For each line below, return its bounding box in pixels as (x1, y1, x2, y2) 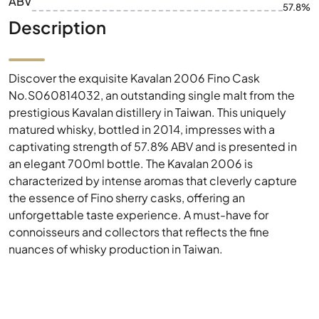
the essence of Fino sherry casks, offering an (9, 190, 245, 205)
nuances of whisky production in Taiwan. (9, 241, 223, 256)
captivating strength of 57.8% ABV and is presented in (9, 139, 297, 154)
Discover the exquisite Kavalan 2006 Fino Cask (9, 70, 260, 85)
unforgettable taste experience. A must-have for (9, 207, 268, 222)
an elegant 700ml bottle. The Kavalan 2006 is (9, 156, 253, 171)
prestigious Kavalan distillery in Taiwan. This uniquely (9, 105, 286, 120)
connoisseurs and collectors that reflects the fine (9, 224, 269, 239)
